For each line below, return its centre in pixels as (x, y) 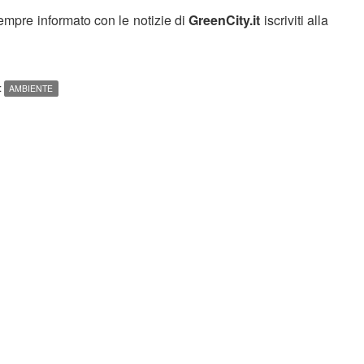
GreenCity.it (225, 19)
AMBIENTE (31, 88)
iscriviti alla (295, 19)
